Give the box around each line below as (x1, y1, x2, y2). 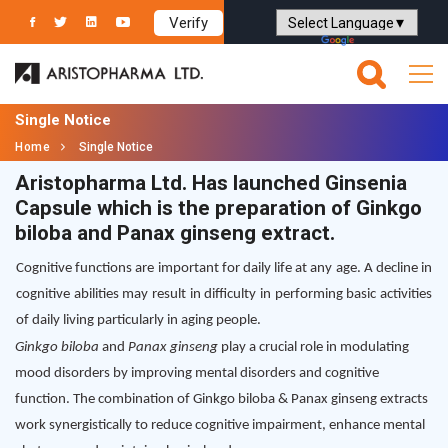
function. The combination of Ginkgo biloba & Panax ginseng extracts (15, 392, 428, 407)
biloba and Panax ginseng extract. (15, 221, 335, 245)
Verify (169, 14, 208, 32)
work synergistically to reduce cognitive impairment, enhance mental (15, 418, 425, 433)
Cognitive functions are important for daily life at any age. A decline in (16, 261, 432, 276)
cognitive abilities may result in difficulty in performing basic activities (16, 287, 432, 302)
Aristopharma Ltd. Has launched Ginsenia (15, 171, 407, 195)
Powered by (243, 34, 321, 50)
